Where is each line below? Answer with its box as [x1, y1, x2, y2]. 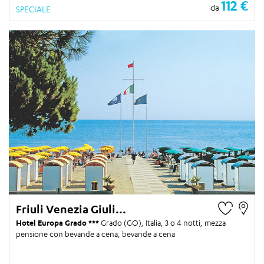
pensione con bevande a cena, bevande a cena [16, 229, 175, 239]
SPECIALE [16, 4, 51, 14]
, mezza [200, 217, 226, 227]
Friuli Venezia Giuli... [16, 202, 126, 216]
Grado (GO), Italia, [101, 217, 165, 227]
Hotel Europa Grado [16, 217, 88, 227]
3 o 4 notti [165, 217, 200, 227]
